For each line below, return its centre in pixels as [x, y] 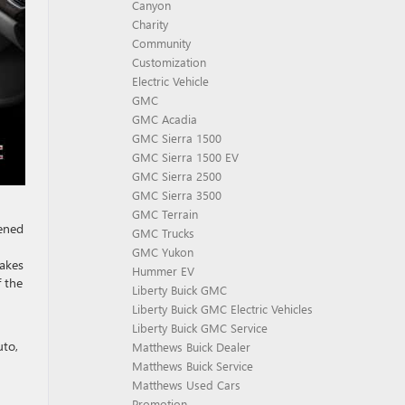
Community [161, 43]
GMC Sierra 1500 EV [185, 157]
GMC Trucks [163, 233]
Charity [150, 24]
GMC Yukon [163, 252]
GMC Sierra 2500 [177, 176]
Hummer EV [163, 271]
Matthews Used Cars [186, 385]
